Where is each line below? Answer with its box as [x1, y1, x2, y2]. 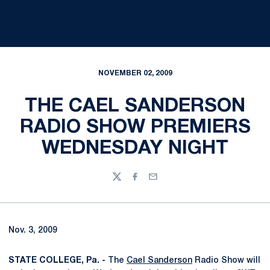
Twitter [111, 178, 141, 186]
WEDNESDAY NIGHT [42, 140, 228, 157]
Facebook [130, 178, 171, 186]
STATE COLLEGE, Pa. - [8, 257, 105, 265]
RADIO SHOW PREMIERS [19, 119, 251, 136]
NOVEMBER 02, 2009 [98, 70, 172, 77]
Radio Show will [192, 257, 260, 265]
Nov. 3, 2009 [8, 227, 57, 234]
